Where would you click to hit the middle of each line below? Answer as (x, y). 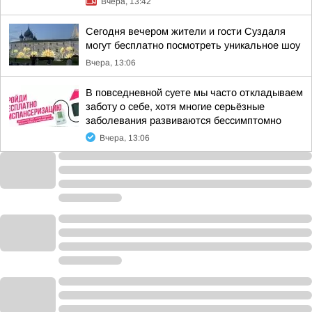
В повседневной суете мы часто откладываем (194, 93)
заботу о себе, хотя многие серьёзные (175, 107)
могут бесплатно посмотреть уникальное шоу (193, 45)
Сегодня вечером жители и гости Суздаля (186, 31)
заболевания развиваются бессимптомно (184, 120)
